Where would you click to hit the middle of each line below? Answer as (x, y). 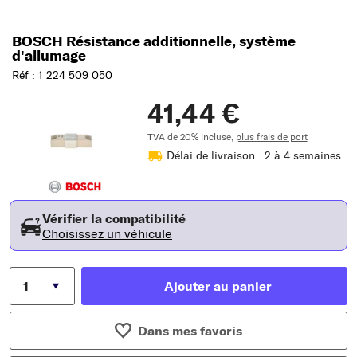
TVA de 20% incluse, (191, 136)
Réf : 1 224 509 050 (62, 75)
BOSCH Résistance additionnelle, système (154, 41)
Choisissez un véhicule (107, 233)
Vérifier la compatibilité (114, 218)
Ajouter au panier (218, 286)
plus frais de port (271, 136)
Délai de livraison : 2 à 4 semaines (253, 155)
